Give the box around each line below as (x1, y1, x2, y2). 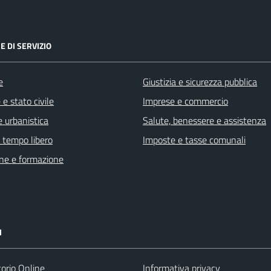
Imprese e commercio (143, 93, 228, 108)
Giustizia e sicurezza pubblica (143, 74, 257, 89)
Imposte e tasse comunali (143, 132, 246, 147)
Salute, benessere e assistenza (143, 113, 266, 128)
